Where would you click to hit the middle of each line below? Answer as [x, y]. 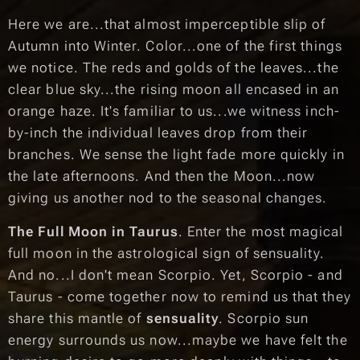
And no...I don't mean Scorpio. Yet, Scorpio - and [176, 275]
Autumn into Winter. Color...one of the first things [175, 46]
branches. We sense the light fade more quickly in [176, 154]
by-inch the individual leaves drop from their [158, 133]
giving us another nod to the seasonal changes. [168, 198]
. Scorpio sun [264, 318]
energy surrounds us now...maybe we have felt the [178, 340]
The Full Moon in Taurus [93, 231]
